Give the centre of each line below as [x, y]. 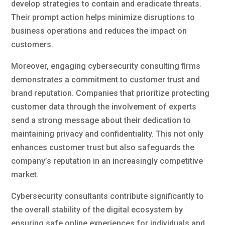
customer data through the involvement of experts [104, 106]
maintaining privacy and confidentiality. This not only [107, 134]
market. [25, 174]
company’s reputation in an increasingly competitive [107, 161]
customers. [32, 44]
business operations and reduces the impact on [99, 31]
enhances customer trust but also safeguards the [103, 147]
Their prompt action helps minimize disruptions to [103, 17]
